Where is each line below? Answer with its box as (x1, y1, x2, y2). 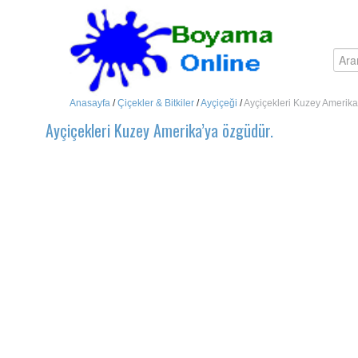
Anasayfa (70, 97, 110, 109)
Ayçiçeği (201, 97, 237, 109)
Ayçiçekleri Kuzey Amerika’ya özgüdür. (46, 118, 273, 142)
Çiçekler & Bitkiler (117, 97, 194, 109)
